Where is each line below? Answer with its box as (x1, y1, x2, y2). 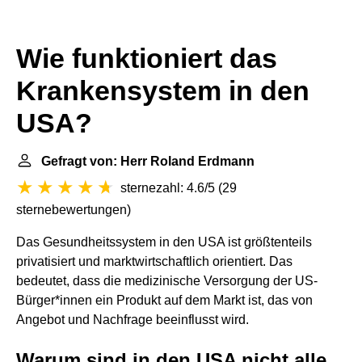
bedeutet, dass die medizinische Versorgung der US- (16, 274, 318, 288)
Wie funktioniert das (16, 44, 277, 74)
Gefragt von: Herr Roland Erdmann (41, 154, 255, 168)
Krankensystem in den (16, 76, 309, 106)
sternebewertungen (16, 203, 127, 217)
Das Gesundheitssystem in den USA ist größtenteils (16, 235, 312, 249)
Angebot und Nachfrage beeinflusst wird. (16, 313, 249, 326)
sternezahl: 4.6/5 (120, 181, 215, 195)
